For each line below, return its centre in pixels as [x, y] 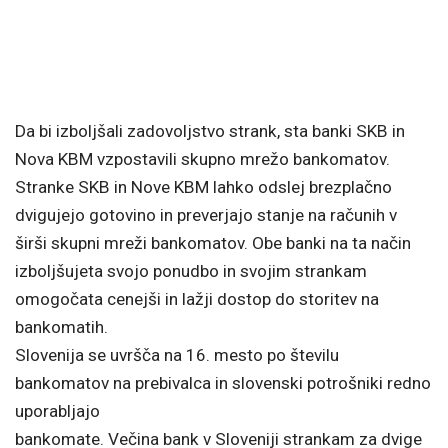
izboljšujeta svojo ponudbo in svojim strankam [191, 270]
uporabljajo [57, 410]
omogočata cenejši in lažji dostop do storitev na [197, 298]
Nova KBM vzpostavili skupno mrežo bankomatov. [202, 158]
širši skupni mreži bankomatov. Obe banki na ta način [213, 242]
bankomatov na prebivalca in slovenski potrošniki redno [223, 382]
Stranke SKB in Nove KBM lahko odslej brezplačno [203, 186]
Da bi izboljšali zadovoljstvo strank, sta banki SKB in [210, 130]
